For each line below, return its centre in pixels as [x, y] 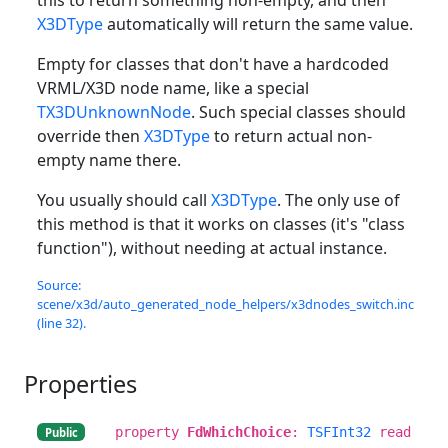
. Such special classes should [298, 111]
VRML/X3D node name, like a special [173, 87]
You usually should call [124, 199]
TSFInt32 [339, 431]
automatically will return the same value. [258, 23]
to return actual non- [291, 135]
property [151, 431]
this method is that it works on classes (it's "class [221, 223]
